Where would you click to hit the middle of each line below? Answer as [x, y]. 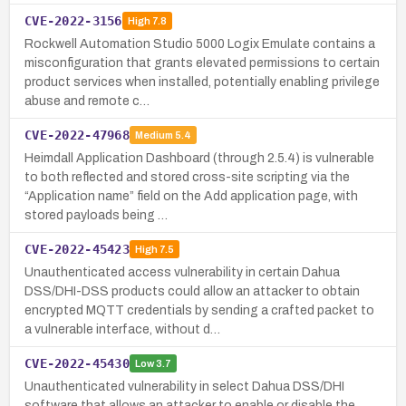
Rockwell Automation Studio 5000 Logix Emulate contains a [200, 43]
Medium [154, 135]
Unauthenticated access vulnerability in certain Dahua [182, 272]
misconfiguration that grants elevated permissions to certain [202, 63]
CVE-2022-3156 [73, 20]
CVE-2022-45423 [77, 249]
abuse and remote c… [87, 101]
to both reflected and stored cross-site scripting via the [187, 177]
